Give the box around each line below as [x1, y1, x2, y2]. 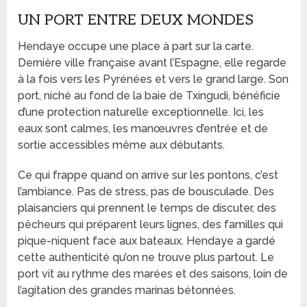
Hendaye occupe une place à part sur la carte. [18, 39, 254, 53]
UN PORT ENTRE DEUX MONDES [18, 10, 254, 29]
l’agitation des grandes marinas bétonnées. [18, 283, 236, 297]
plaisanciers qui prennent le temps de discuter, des [18, 201, 277, 214]
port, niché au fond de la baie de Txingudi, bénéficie [18, 88, 281, 102]
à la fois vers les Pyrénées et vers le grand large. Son [18, 72, 289, 86]
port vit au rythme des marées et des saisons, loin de [18, 267, 288, 280]
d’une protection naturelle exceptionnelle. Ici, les [18, 105, 265, 119]
